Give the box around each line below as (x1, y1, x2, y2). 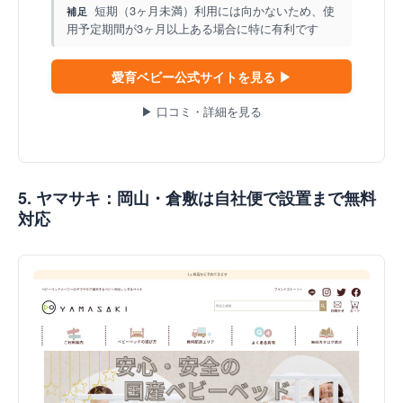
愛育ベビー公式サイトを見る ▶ (112, 67, 291, 85)
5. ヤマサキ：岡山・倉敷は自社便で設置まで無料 (18, 185, 376, 210)
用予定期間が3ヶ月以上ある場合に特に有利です (67, 19, 318, 37)
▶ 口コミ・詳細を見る (141, 102, 262, 120)
